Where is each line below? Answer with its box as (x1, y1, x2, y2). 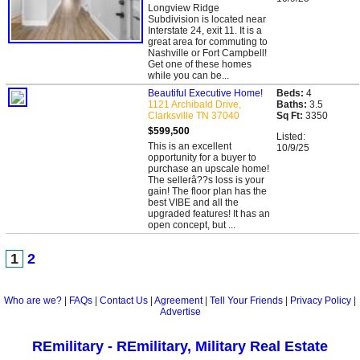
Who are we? (4, 295, 62, 306)
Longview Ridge (148, 2, 219, 14)
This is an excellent (148, 141, 231, 152)
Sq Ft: (276, 110, 303, 121)
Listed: (276, 131, 305, 142)
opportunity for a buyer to (148, 152, 256, 163)
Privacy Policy (290, 295, 351, 306)
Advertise (159, 306, 201, 317)
